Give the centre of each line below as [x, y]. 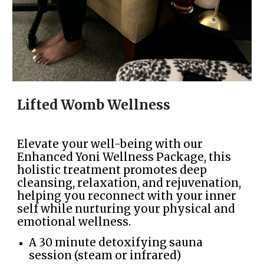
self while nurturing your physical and [126, 209]
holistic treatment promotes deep [112, 170]
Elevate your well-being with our [110, 144]
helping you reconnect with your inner [127, 196]
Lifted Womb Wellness [94, 105]
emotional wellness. [74, 222]
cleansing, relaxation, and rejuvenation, [129, 183]
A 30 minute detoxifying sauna [116, 243]
